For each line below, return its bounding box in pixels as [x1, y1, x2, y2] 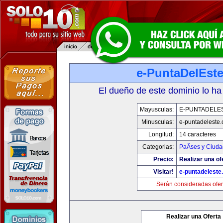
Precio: [153, 156, 174, 163]
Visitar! [153, 168, 174, 175]
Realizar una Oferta [166, 213, 221, 220]
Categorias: [142, 143, 174, 150]
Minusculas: [141, 118, 174, 125]
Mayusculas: [139, 106, 174, 113]
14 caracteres [179, 131, 216, 138]
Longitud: [148, 131, 174, 138]
